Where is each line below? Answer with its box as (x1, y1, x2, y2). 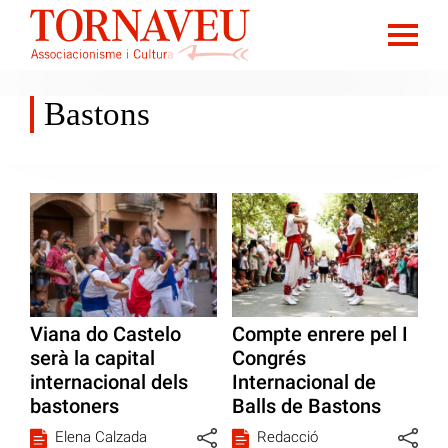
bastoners (30, 394, 119, 419)
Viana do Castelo (30, 322, 181, 347)
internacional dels (30, 370, 188, 395)
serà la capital (30, 346, 155, 371)
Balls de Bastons (231, 394, 381, 419)
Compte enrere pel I (231, 322, 408, 347)
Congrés (231, 346, 306, 371)
